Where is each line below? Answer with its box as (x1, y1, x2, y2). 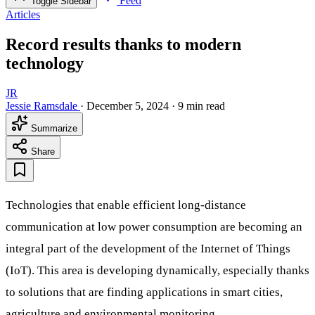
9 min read (178, 99, 225, 112)
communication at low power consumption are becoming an (6, 219, 302, 233)
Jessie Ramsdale (6, 99, 77, 112)
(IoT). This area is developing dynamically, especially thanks (6, 263, 309, 277)
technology (6, 54, 84, 73)
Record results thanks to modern (6, 35, 241, 54)
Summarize (28, 122, 77, 134)
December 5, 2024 (86, 99, 169, 112)
